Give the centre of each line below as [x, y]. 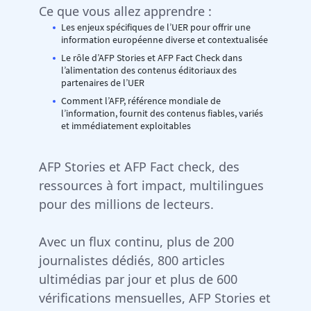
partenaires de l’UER [103, 82]
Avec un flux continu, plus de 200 [136, 241]
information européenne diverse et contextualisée [165, 39]
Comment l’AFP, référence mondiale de [141, 100]
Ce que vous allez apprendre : [125, 11]
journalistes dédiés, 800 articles [132, 260]
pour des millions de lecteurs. [126, 204]
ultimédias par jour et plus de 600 [138, 279]
